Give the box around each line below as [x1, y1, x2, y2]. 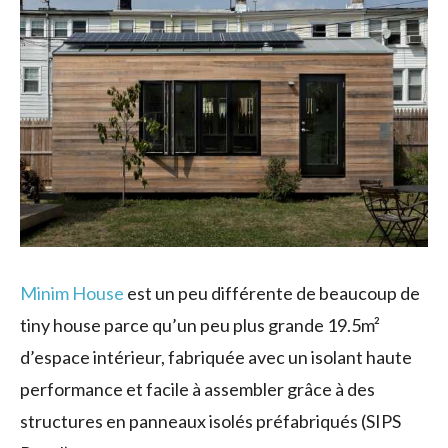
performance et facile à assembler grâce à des [20, 377, 375, 400]
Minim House [20, 281, 124, 304]
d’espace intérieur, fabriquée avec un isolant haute [20, 345, 412, 368]
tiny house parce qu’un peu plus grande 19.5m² [20, 313, 380, 336]
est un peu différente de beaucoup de [124, 281, 420, 304]
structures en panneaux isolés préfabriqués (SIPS [20, 409, 401, 432]
